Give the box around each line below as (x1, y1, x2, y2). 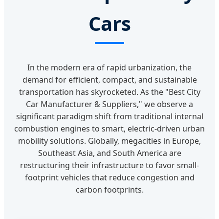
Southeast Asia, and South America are (38, 148, 181, 159)
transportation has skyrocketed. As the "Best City (19, 87, 200, 98)
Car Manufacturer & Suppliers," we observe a (26, 99, 193, 110)
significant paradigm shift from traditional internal (16, 111, 203, 122)
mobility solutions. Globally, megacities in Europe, (18, 135, 201, 147)
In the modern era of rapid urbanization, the (27, 62, 192, 73)
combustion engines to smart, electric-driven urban (14, 123, 205, 134)
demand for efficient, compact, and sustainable (22, 74, 197, 86)
